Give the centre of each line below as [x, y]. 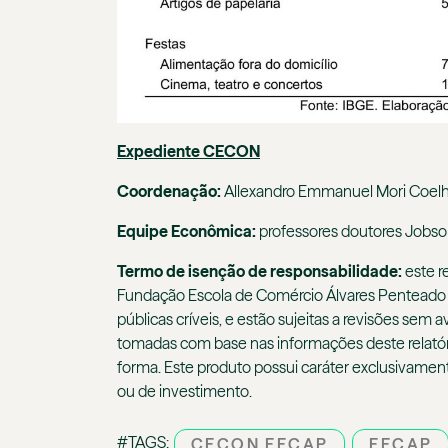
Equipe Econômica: [186, 231]
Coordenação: [170, 191]
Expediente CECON [188, 151]
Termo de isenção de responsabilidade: [261, 271]
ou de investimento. [184, 391]
